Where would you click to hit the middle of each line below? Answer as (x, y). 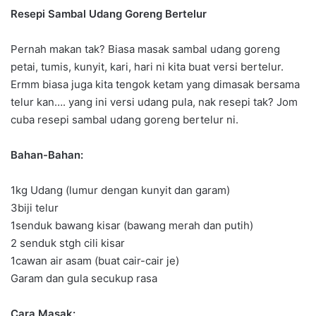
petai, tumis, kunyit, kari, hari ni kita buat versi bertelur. (147, 67)
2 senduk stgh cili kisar (68, 243)
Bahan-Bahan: (47, 155)
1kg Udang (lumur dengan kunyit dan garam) (120, 190)
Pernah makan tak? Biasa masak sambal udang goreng (145, 49)
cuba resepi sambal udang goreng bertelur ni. (124, 120)
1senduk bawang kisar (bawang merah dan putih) (132, 226)
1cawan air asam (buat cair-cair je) (95, 261)
